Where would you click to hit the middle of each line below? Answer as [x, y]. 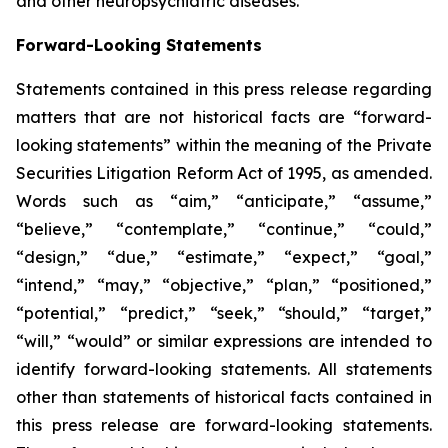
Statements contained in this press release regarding [224, 89]
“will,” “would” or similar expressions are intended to [224, 341]
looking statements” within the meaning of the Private [224, 145]
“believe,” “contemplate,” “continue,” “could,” [224, 229]
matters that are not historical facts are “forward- [224, 117]
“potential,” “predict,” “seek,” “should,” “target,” [224, 313]
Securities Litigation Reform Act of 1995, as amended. [224, 173]
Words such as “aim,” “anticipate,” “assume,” [224, 201]
